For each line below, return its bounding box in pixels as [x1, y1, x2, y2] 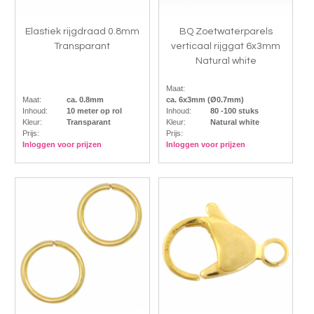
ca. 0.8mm [66, 95, 104, 104]
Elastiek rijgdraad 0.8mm [25, 26, 139, 36]
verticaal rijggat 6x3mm [171, 41, 281, 51]
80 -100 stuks [210, 106, 259, 115]
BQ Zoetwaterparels [179, 26, 273, 36]
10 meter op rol [66, 106, 122, 115]
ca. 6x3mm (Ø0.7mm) [165, 95, 244, 104]
